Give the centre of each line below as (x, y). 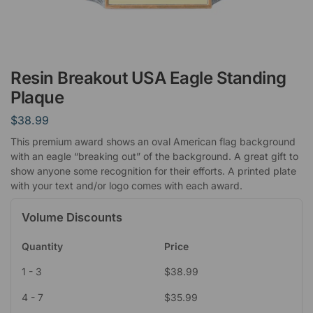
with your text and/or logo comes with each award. (126, 185)
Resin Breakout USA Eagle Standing (148, 78)
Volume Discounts (72, 217)
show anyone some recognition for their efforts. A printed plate (153, 170)
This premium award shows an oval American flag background (153, 141)
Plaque (37, 97)
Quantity (42, 246)
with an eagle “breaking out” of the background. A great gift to (154, 156)
